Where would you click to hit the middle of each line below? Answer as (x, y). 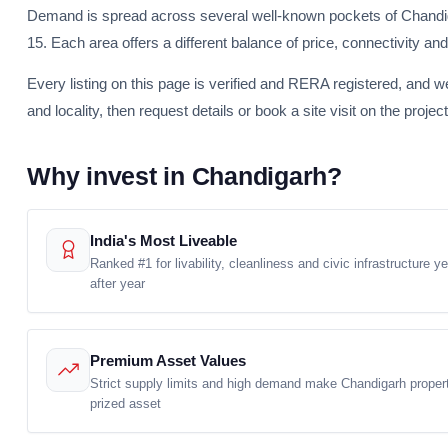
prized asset (125, 403)
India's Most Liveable (163, 240)
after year (117, 283)
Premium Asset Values (168, 360)
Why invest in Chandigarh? (184, 176)
